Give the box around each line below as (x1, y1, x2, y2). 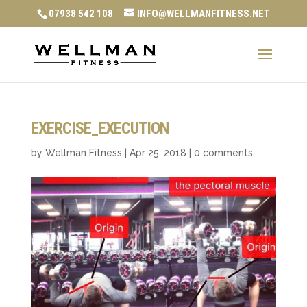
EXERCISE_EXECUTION (30, 119, 169, 138)
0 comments (193, 147, 253, 158)
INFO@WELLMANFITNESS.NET (136, 8, 270, 21)
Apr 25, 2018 (129, 147, 186, 158)
